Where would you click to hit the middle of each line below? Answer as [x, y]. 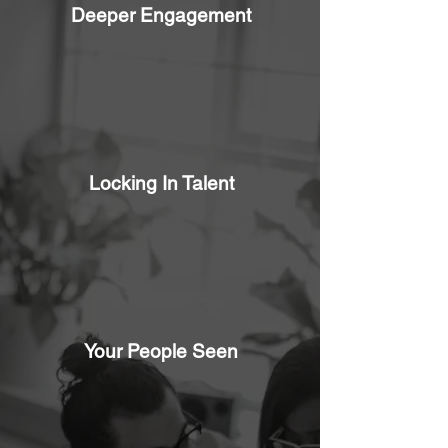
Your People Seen [161, 351]
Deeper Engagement [161, 15]
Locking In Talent [161, 183]
